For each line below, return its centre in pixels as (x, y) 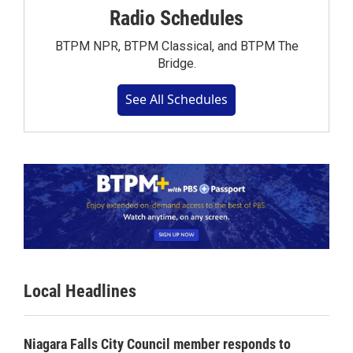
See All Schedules (176, 100)
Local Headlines (80, 292)
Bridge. (176, 64)
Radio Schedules (176, 19)
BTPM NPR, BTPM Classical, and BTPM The (176, 46)
